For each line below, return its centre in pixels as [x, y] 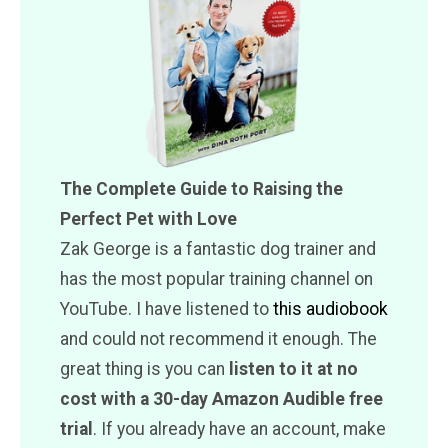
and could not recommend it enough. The [218, 338]
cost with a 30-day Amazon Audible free [221, 398]
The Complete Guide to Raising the [201, 188]
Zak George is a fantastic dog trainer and [218, 248]
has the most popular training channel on [216, 278]
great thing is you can [144, 368]
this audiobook [330, 308]
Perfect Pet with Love [148, 218]
